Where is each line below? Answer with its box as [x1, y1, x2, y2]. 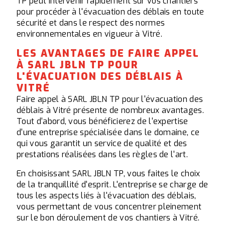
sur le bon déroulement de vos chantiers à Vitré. [17, 212, 200, 223]
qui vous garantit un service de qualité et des [17, 138, 187, 149]
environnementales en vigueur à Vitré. [17, 29, 162, 40]
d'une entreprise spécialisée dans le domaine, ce [17, 127, 200, 138]
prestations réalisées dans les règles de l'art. [17, 149, 188, 160]
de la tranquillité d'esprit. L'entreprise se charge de [17, 179, 208, 190]
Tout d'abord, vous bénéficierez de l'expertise [17, 116, 188, 127]
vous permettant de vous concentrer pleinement [17, 201, 202, 212]
